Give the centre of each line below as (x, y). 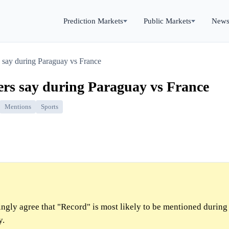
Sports (49, 107)
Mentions (18, 107)
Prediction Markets (93, 21)
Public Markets (167, 21)
